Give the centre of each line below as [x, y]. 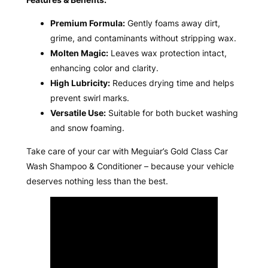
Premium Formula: [87, 23]
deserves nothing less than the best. [97, 181]
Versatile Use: [78, 112]
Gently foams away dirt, [172, 23]
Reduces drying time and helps [172, 83]
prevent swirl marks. [89, 98]
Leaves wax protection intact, [167, 53]
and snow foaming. [87, 127]
